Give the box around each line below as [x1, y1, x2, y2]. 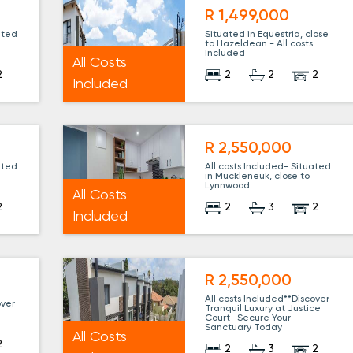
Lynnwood [205, 181, 251, 191]
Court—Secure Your [205, 314, 292, 324]
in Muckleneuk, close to [205, 172, 310, 182]
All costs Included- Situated [205, 162, 332, 173]
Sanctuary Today [205, 323, 283, 333]
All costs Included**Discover [205, 295, 330, 305]
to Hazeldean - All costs [205, 39, 314, 50]
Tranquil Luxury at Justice [205, 304, 321, 314]
